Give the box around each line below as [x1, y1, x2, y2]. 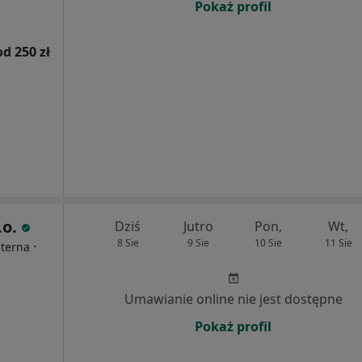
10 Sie [254, 236, 282, 250]
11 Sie [324, 236, 352, 250]
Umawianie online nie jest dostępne [124, 290, 343, 308]
